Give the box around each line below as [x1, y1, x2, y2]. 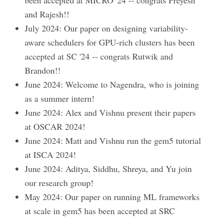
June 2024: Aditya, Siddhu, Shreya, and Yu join [25, 163, 192, 175]
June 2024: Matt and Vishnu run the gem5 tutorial [25, 135, 201, 147]
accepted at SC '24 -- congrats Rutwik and [25, 50, 173, 62]
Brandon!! [25, 64, 61, 77]
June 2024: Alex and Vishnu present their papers [25, 107, 196, 119]
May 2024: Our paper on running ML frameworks [25, 191, 200, 203]
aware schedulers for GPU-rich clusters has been [25, 36, 195, 48]
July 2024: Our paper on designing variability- [25, 22, 188, 34]
